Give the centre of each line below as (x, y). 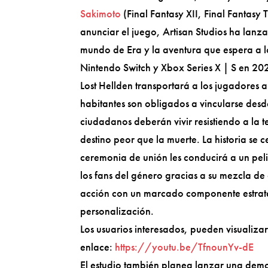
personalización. (117, 211)
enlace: (98, 247)
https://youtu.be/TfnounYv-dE (185, 247)
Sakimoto (101, 14)
